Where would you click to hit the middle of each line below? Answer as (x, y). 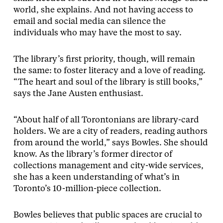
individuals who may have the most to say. (97, 33)
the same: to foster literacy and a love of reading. (109, 71)
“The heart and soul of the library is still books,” (108, 82)
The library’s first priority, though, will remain (104, 59)
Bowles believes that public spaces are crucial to (108, 215)
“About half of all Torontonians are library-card (106, 120)
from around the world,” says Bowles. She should (111, 143)
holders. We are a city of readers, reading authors (110, 131)
